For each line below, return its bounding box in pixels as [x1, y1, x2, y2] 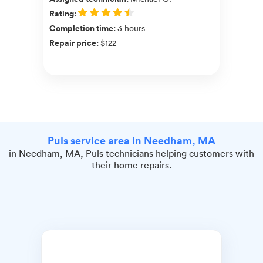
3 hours [117, 22, 145, 33]
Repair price [49, 36, 96, 49]
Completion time [49, 22, 113, 34]
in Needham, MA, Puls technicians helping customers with [9, 147, 254, 159]
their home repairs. [92, 159, 171, 171]
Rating [49, 7, 74, 19]
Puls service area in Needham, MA [48, 133, 215, 147]
